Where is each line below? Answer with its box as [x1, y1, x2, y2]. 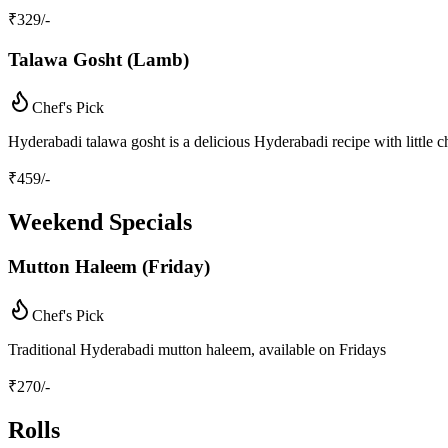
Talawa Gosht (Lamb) [8, 48, 189, 70]
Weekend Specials [8, 209, 192, 236]
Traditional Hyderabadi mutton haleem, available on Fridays [8, 340, 386, 358]
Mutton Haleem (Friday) [8, 256, 210, 278]
